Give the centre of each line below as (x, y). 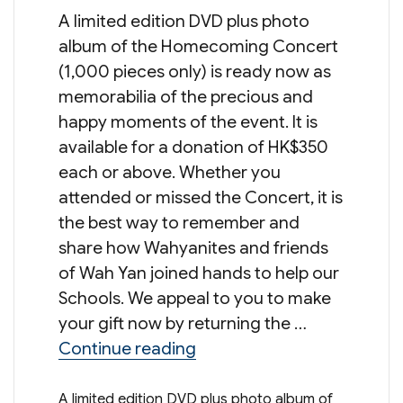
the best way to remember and (179, 223)
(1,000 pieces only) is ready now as (194, 72)
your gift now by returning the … (182, 324)
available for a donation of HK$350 (193, 148)
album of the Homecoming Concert (198, 47)
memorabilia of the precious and (185, 97)
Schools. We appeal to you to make (194, 299)
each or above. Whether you (169, 173)
